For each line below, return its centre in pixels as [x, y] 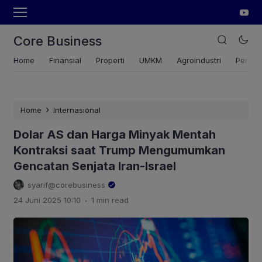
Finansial [65, 60]
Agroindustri [199, 60]
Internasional [77, 110]
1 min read [110, 200]
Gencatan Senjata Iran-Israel [95, 166]
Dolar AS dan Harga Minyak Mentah [115, 135]
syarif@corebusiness [66, 185]
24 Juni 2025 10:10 [47, 200]
